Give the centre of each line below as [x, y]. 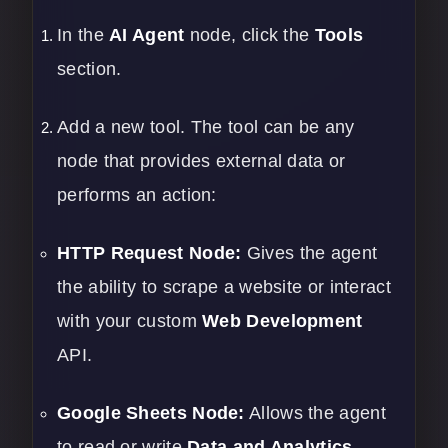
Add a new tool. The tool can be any [206, 127]
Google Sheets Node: [151, 413]
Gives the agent [309, 253]
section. [89, 69]
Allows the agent [315, 413]
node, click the [249, 35]
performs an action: [137, 195]
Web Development [282, 321]
